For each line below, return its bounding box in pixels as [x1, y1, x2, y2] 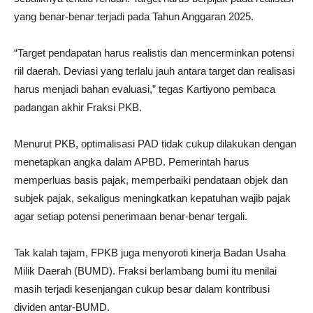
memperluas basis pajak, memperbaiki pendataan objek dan [14, 174, 288, 187]
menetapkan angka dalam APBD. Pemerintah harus [14, 156, 249, 168]
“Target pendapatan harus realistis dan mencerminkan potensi [14, 47, 294, 59]
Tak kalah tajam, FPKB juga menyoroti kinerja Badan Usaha [14, 247, 286, 259]
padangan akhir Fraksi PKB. [14, 101, 142, 114]
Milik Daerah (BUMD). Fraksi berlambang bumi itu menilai [14, 265, 277, 277]
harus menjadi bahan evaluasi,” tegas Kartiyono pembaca [14, 83, 275, 96]
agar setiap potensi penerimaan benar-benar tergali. [14, 210, 247, 223]
